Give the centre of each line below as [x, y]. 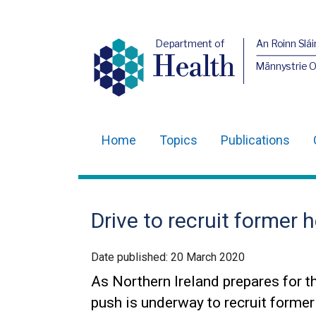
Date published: [131, 257]
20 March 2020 [208, 257]
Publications [255, 140]
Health [194, 68]
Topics [178, 140]
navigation [131, 182]
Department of [189, 43]
